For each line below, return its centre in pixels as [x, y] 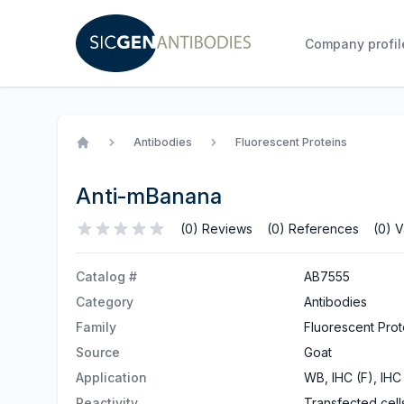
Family [96, 327]
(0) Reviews [216, 229]
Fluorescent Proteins [291, 142]
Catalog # [106, 276]
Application [111, 377]
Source [98, 352]
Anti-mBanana [149, 196]
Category [105, 302]
